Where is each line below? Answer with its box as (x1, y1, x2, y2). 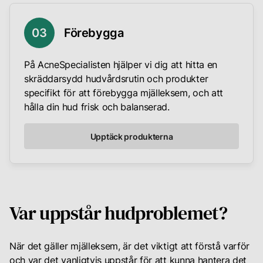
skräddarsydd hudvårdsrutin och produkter (24, 73, 208, 85)
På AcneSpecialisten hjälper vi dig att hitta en (24, 59, 217, 71)
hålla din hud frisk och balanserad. (24, 101, 170, 113)
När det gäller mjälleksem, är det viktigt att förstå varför (9, 240, 250, 252)
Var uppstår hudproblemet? (9, 200, 227, 227)
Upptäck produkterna (90, 131, 173, 141)
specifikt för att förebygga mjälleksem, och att (24, 87, 223, 99)
